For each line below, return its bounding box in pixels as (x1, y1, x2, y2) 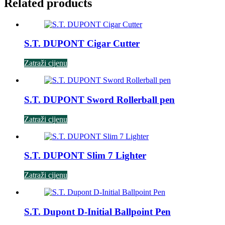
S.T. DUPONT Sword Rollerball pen (24, 94, 175, 105)
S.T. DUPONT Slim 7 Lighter (24, 150, 146, 161)
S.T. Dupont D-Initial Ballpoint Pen (24, 206, 171, 217)
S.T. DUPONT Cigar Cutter (24, 38, 140, 49)
